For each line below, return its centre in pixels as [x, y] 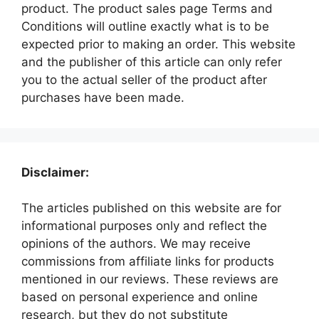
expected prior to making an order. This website [158, 44]
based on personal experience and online [140, 297]
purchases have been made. [103, 97]
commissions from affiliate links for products [148, 261]
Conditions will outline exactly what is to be [145, 26]
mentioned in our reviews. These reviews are [150, 279]
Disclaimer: [55, 172]
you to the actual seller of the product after [144, 79]
